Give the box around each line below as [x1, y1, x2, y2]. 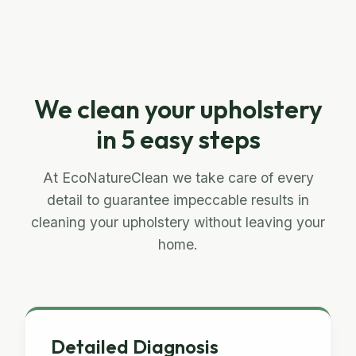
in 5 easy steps [95, 123, 261, 155]
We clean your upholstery [33, 93, 323, 125]
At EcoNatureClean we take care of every [42, 169, 314, 186]
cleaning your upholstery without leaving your [31, 214, 325, 230]
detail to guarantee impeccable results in [47, 192, 309, 208]
